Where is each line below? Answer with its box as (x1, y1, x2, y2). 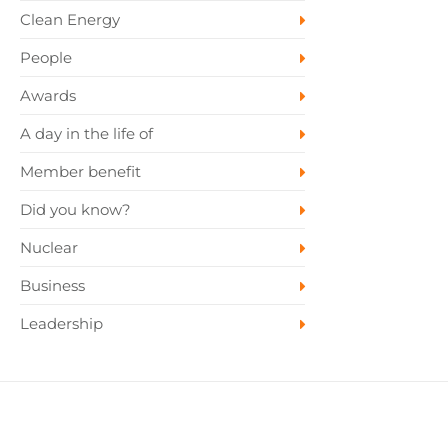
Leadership (19, 314, 103, 333)
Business (19, 276, 85, 295)
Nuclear (19, 238, 78, 257)
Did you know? (19, 200, 131, 219)
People (19, 48, 72, 67)
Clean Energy (19, 10, 120, 29)
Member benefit (19, 162, 141, 181)
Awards (19, 86, 76, 105)
